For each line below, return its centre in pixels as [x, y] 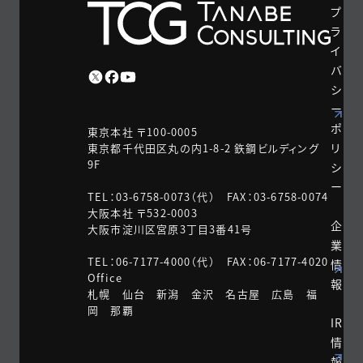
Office [105, 277]
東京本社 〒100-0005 [143, 131]
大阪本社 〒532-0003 [143, 212]
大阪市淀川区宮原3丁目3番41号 [170, 228]
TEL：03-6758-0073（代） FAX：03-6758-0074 [208, 196]
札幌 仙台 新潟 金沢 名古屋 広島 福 [203, 293]
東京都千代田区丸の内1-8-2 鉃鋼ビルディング [203, 147]
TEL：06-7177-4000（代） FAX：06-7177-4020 [208, 261]
